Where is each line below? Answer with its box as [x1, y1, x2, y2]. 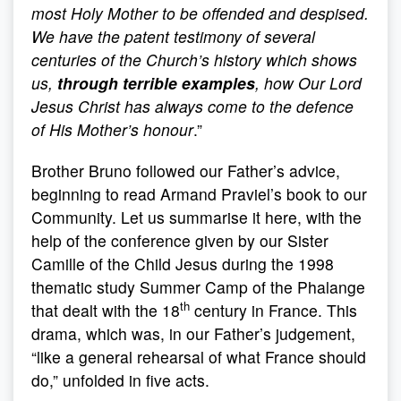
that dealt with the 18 [31, 299, 180, 321]
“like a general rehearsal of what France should [31, 346, 366, 368]
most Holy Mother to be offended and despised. [31, 2, 369, 24]
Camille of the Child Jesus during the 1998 [31, 252, 334, 275]
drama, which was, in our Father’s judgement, [31, 322, 355, 345]
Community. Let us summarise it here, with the [31, 206, 362, 228]
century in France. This [190, 299, 357, 321]
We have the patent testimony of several [31, 25, 315, 47]
